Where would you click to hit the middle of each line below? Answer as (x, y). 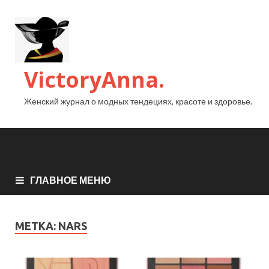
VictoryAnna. (94, 80)
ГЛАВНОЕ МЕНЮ (71, 180)
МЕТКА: (37, 225)
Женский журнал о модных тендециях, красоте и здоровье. (138, 101)
